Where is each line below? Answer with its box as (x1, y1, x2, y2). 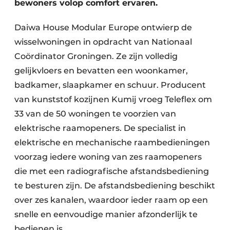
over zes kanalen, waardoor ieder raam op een (14, 195, 208, 205)
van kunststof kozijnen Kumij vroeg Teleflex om (14, 94, 212, 104)
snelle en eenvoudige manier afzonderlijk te (14, 209, 198, 219)
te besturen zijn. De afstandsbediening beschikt (14, 181, 215, 190)
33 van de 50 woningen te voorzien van (14, 109, 176, 119)
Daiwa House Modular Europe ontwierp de (14, 23, 192, 32)
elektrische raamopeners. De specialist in (14, 123, 186, 133)
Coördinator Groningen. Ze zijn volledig (14, 51, 178, 61)
